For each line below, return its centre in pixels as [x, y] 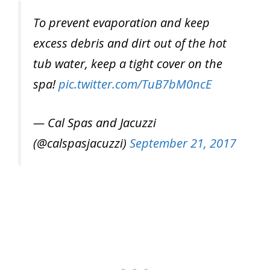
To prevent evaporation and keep [121, 22]
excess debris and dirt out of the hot [130, 43]
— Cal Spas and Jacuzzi [95, 122]
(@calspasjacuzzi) [81, 143]
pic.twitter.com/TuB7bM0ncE [135, 84]
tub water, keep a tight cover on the [128, 63]
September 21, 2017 [183, 143]
